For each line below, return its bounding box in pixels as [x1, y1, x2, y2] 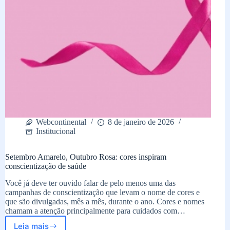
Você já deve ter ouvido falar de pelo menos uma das [5, 179, 176, 188]
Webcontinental [36, 118, 86, 127]
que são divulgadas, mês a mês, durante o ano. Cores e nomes [5, 197, 204, 206]
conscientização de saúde [5, 162, 86, 171]
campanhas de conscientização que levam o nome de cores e [5, 188, 200, 197]
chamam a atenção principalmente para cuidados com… [5, 206, 185, 216]
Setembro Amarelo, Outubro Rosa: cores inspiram [5, 152, 166, 162]
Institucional [36, 127, 75, 136]
